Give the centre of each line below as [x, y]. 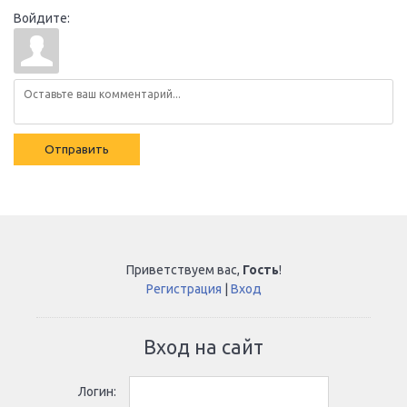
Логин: [97, 392]
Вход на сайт [203, 347]
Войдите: [42, 18]
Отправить [77, 149]
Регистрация [184, 289]
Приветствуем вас [181, 270]
